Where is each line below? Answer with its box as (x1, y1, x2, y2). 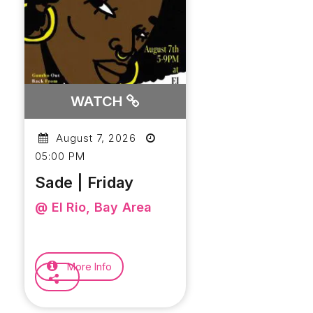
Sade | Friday (35, 173, 134, 191)
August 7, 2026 (52, 131, 136, 145)
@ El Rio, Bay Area (35, 200, 152, 214)
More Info (64, 261, 112, 272)
